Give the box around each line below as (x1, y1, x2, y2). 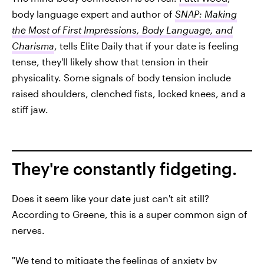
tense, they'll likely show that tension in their (12, 56, 209, 68)
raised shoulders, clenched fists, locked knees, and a (12, 88, 246, 100)
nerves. (12, 225, 45, 236)
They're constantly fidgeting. (12, 159, 237, 179)
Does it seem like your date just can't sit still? (12, 193, 209, 204)
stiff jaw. (12, 104, 48, 115)
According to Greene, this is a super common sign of (12, 209, 247, 220)
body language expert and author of (12, 8, 175, 20)
